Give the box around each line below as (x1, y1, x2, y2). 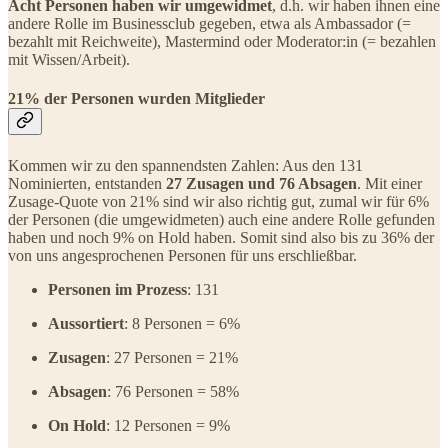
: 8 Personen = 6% (124, 314, 240, 332)
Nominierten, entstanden (8, 174, 166, 192)
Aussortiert (48, 314, 124, 332)
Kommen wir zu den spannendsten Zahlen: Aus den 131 (8, 156, 363, 174)
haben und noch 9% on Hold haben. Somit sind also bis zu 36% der (8, 228, 434, 246)
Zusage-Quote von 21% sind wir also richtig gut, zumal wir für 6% (8, 192, 429, 210)
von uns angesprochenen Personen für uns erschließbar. (8, 246, 357, 264)
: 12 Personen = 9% (106, 416, 230, 434)
